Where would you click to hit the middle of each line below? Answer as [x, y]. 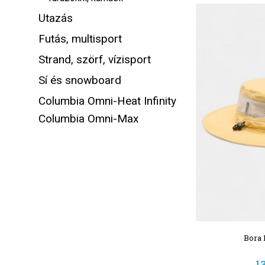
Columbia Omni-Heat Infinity [107, 101]
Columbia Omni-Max [88, 119]
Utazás [56, 18]
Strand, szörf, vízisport [95, 59]
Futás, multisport [80, 39]
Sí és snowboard [80, 80]
